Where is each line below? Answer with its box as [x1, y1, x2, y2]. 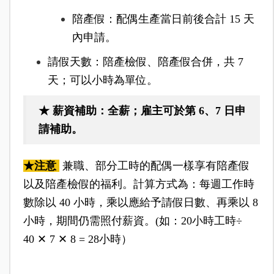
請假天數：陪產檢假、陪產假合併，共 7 [47, 56, 243, 68]
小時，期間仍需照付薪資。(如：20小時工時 [23, 215, 236, 228]
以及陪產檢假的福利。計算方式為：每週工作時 [23, 178, 254, 191]
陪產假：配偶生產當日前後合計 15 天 [72, 13, 254, 26]
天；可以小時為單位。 [47, 74, 158, 87]
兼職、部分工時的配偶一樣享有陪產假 [62, 160, 250, 172]
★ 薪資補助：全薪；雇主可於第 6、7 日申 [38, 105, 246, 117]
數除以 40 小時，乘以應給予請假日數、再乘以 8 [23, 196, 258, 209]
